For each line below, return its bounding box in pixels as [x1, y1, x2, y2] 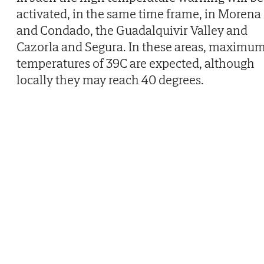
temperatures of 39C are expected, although [16, 55, 255, 72]
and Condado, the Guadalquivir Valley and [16, 22, 247, 39]
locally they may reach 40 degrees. [16, 71, 204, 88]
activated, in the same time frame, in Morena [16, 5, 261, 22]
